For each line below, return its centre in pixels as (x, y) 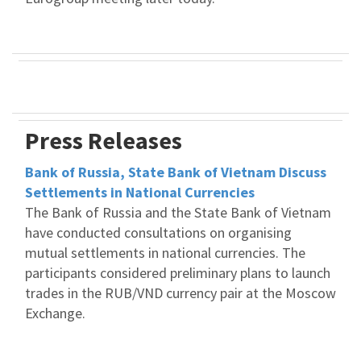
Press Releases (104, 140)
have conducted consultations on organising (158, 232)
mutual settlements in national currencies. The (165, 253)
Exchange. (55, 313)
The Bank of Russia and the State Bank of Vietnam (178, 212)
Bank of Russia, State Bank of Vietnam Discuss (176, 172)
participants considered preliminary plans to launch (178, 273)
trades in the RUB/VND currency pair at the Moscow (180, 293)
